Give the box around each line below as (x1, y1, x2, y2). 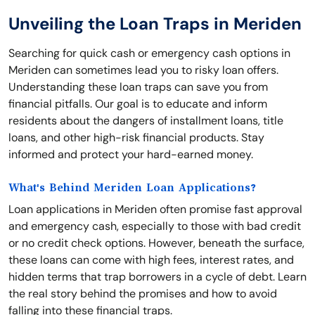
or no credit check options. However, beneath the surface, (8, 236, 304, 250)
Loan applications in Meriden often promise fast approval (8, 202, 302, 217)
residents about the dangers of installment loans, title (8, 113, 283, 128)
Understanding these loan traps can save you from (8, 79, 268, 94)
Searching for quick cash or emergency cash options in (8, 46, 290, 60)
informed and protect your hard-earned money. (8, 147, 253, 162)
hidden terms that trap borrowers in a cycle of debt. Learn (8, 269, 307, 284)
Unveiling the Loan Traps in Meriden (8, 13, 302, 34)
